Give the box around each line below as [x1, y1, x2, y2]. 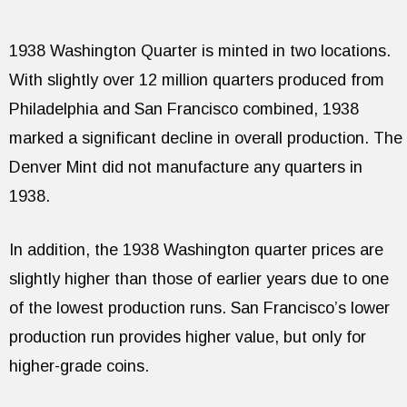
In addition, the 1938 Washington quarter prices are [9, 240, 383, 259]
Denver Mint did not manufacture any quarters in [9, 157, 362, 176]
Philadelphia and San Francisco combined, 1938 [9, 99, 359, 118]
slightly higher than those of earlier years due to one [9, 269, 389, 288]
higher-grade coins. [9, 356, 149, 375]
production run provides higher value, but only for [9, 327, 366, 346]
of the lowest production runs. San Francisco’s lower [9, 298, 390, 317]
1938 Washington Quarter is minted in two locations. [9, 41, 391, 60]
